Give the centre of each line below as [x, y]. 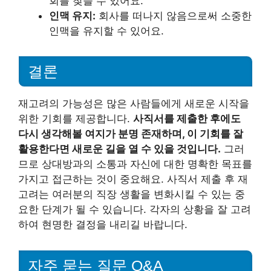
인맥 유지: [72, 15]
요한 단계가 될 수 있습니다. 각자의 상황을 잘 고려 [135, 210]
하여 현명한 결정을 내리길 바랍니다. [103, 225]
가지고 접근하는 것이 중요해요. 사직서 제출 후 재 [133, 179]
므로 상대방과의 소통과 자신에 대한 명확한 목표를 [135, 164]
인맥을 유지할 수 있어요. [106, 31]
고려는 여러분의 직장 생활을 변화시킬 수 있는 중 [132, 194]
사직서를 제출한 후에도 [187, 119]
